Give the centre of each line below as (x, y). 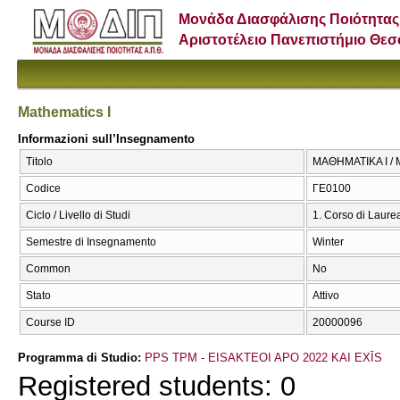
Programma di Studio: (81, 357)
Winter (328, 242)
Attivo (326, 296)
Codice (43, 189)
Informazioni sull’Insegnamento (106, 138)
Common (48, 269)
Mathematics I (64, 112)
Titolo (39, 162)
